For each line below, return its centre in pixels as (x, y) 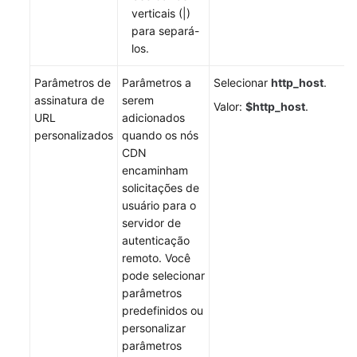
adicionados (153, 117)
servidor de (151, 222)
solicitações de (161, 187)
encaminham (155, 170)
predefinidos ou (163, 310)
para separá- (165, 30)
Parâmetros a (157, 82)
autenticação (156, 240)
